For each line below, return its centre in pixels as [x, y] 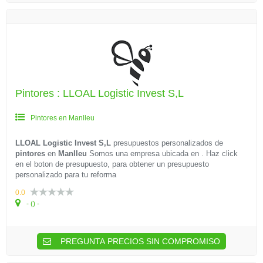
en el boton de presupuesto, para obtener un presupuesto [112, 164]
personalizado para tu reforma [66, 175]
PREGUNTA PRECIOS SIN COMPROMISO [139, 241]
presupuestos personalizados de [167, 143]
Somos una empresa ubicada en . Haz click [162, 154]
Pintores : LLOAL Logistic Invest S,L [100, 93]
